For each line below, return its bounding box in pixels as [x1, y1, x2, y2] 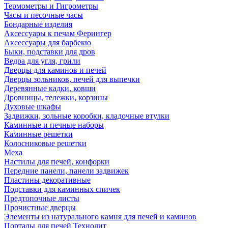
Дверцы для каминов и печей [4, 66, 106, 74]
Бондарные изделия [4, 20, 72, 28]
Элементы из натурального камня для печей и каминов [4, 212, 196, 221]
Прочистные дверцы [4, 203, 76, 212]
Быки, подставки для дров [4, 47, 95, 56]
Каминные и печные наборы [4, 121, 104, 129]
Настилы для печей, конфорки [4, 157, 109, 166]
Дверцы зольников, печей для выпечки [4, 75, 140, 83]
